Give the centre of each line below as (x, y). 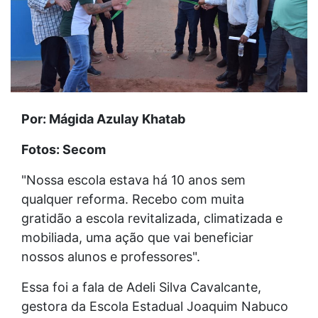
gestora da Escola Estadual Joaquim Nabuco (155, 306)
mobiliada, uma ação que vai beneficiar (137, 237)
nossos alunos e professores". (111, 256)
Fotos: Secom (64, 149)
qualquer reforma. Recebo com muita (133, 199)
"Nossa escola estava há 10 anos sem (133, 180)
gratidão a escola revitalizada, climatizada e (152, 218)
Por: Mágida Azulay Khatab (103, 119)
